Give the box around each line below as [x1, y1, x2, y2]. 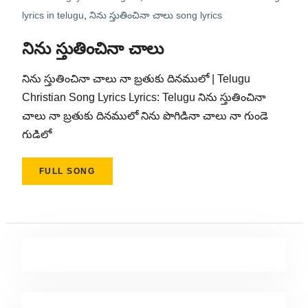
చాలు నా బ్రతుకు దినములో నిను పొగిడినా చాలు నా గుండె [21, 110, 268, 122]
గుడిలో [21, 129, 52, 140]
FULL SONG [38, 166, 96, 176]
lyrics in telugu [21, 10, 84, 21]
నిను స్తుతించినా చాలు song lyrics [89, 10, 222, 21]
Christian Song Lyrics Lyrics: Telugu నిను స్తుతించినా [21, 91, 266, 103]
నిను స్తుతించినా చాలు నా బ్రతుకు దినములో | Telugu [21, 73, 250, 85]
